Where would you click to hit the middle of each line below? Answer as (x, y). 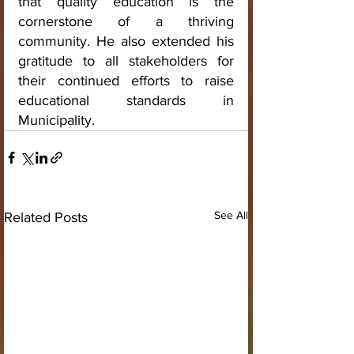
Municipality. (56, 121)
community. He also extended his (126, 41)
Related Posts (46, 218)
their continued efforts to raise (126, 81)
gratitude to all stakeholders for (126, 61)
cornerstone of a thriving (126, 22)
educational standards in (126, 101)
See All (231, 215)
